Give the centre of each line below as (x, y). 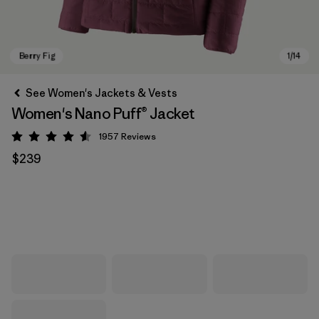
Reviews (138, 136)
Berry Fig (52, 216)
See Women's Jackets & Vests (101, 93)
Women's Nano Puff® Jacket (103, 114)
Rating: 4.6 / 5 (85, 139)
